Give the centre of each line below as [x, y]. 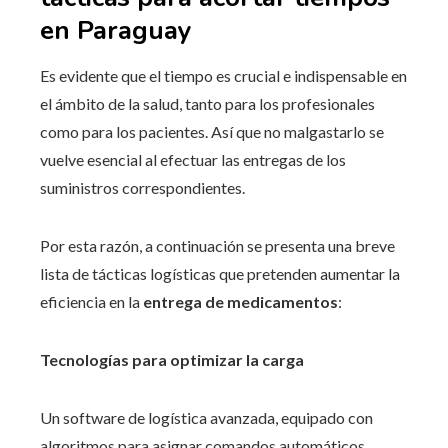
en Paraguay [116, 30]
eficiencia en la [91, 301]
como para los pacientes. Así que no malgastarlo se [212, 131]
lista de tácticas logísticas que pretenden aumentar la [220, 273]
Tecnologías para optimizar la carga [172, 359]
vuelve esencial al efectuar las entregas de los [193, 159]
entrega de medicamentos [240, 301]
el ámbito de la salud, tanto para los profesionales [207, 103]
